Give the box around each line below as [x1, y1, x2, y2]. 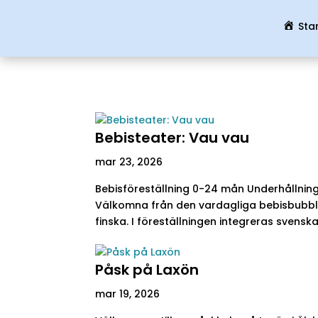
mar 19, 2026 [95, 287, 160, 301]
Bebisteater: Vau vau [95, 128, 250, 148]
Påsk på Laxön [95, 260, 199, 280]
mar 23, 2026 [95, 155, 163, 169]
